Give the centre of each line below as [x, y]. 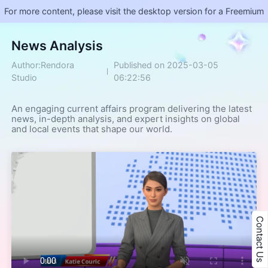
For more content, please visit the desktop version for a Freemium [134, 11]
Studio [25, 78]
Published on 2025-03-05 [166, 65]
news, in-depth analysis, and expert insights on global [126, 119]
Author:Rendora [43, 65]
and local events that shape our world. [92, 129]
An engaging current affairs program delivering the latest [132, 109]
